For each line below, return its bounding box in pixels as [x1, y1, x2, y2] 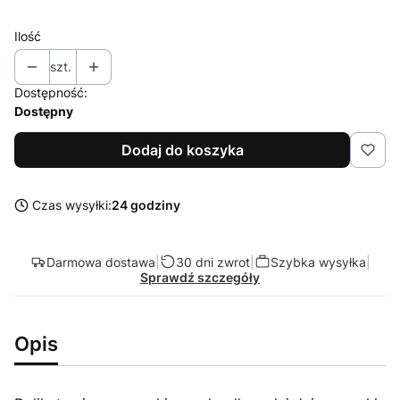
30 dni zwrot [175, 254, 250, 270]
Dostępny [14, 104, 73, 119]
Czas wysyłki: [32, 197, 112, 212]
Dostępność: [14, 85, 87, 100]
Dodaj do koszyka [121, 141, 244, 159]
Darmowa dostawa [46, 254, 155, 270]
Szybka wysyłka [270, 254, 366, 270]
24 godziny [112, 197, 180, 212]
